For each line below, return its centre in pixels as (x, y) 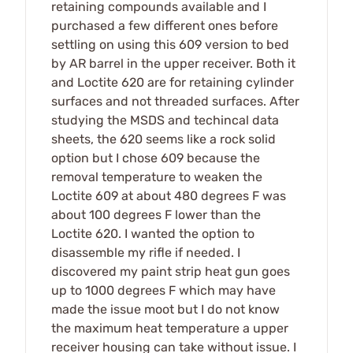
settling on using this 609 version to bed (170, 44)
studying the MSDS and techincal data (165, 120)
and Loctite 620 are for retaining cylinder (173, 82)
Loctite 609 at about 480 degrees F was (169, 195)
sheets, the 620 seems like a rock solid (163, 139)
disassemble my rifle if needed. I (146, 252)
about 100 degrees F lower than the (156, 214)
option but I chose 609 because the (156, 158)
